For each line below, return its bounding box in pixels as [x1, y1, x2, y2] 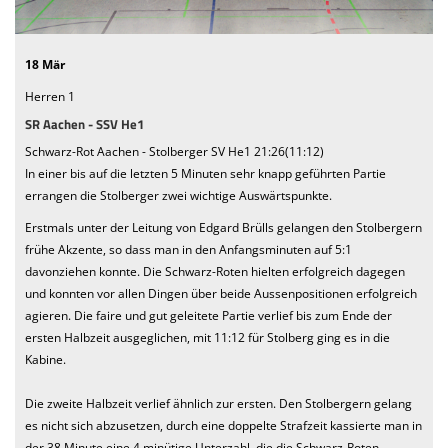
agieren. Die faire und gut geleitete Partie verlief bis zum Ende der [25, 306, 392, 324]
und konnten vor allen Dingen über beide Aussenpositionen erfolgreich [25, 284, 417, 302]
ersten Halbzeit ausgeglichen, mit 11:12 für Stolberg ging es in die [25, 328, 390, 346]
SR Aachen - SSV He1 [25, 114, 144, 134]
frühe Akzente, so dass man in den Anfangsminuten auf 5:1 [25, 240, 352, 258]
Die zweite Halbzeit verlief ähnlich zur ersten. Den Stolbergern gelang [25, 394, 412, 412]
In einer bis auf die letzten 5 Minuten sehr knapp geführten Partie [25, 164, 386, 182]
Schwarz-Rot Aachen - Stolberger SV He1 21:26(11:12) [25, 142, 324, 160]
